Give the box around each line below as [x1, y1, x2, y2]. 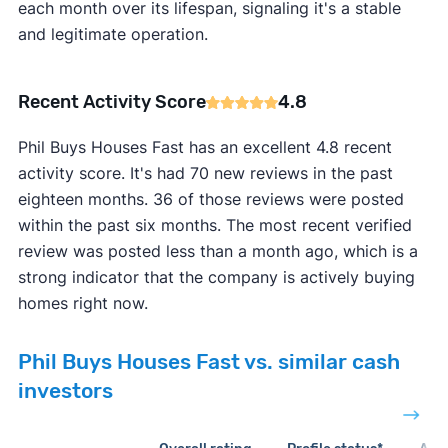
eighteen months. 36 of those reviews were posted [17, 189, 404, 210]
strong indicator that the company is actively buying [17, 267, 415, 288]
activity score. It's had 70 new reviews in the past [17, 163, 393, 184]
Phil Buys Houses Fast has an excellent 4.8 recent [17, 137, 392, 158]
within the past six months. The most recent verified [17, 215, 412, 236]
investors [17, 379, 113, 404]
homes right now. [17, 293, 148, 314]
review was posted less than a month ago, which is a [17, 241, 418, 262]
